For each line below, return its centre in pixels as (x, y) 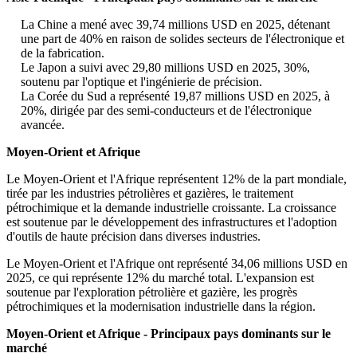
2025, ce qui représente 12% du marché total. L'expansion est (160, 278)
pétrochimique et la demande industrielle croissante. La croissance (171, 208)
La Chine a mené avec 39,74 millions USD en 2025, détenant (175, 25)
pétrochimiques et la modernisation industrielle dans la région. (161, 307)
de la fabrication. (63, 53)
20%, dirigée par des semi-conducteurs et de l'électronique (166, 111)
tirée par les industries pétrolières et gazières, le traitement (150, 194)
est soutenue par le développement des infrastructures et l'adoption (172, 222)
